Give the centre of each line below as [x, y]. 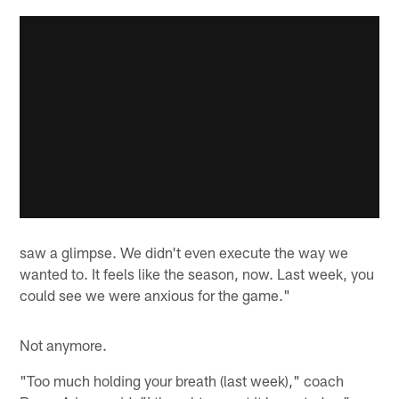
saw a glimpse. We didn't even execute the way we [184, 252]
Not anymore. [64, 345]
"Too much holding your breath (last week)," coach [182, 381]
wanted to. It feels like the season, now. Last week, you [197, 274]
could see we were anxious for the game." [155, 295]
